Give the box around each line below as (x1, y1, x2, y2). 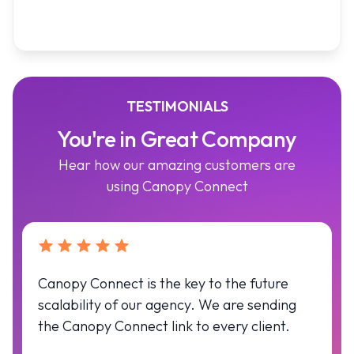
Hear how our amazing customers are (58, 156, 296, 175)
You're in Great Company (57, 125, 297, 153)
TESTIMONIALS (126, 97, 228, 116)
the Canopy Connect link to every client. (38, 317, 290, 336)
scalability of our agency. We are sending (38, 296, 296, 314)
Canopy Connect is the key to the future (38, 274, 288, 293)
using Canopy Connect (106, 177, 248, 196)
